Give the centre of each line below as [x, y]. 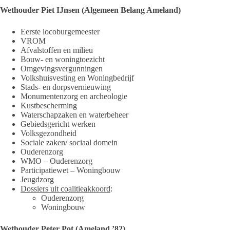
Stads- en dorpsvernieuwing [66, 87]
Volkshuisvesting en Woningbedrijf [77, 78]
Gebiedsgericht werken [58, 124]
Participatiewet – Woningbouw [71, 170]
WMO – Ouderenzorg [56, 161]
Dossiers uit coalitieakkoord [65, 188]
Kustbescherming [49, 105]
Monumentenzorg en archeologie [74, 96]
